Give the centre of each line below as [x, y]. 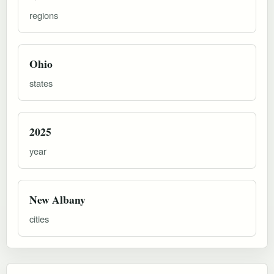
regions [44, 15]
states [41, 83]
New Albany [57, 199]
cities [39, 218]
